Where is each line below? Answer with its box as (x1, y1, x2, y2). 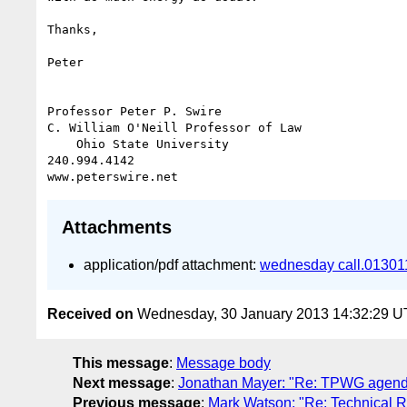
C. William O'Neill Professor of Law (47, 120, 302, 134)
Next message (73, 375, 171, 392)
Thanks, (47, 22, 98, 36)
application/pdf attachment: (84, 256, 260, 273)
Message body (176, 355, 271, 372)
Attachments (62, 217, 172, 238)
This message (73, 355, 169, 372)
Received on (47, 306, 134, 323)
